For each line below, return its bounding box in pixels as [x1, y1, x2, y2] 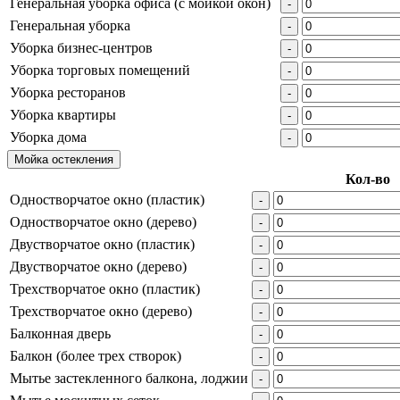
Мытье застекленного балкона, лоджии [10, 370, 248, 386]
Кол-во [346, 171, 390, 187]
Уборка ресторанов [10, 84, 126, 100]
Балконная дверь [10, 325, 111, 341]
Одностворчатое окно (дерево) [10, 213, 196, 229]
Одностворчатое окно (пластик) [10, 191, 204, 207]
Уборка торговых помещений [10, 62, 190, 78]
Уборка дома [10, 129, 87, 145]
